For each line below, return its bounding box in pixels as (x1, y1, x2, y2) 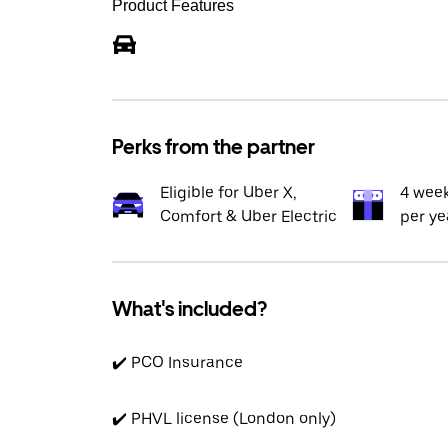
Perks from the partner (112, 135, 315, 159)
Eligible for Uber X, (160, 183, 297, 202)
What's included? (112, 297, 267, 321)
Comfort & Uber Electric (160, 207, 337, 226)
